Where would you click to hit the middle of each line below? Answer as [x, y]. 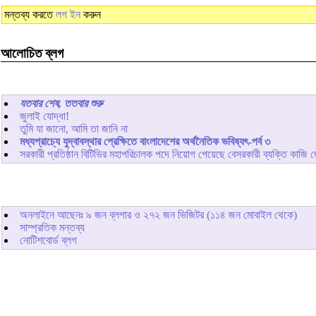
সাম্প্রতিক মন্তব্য [52, 228]
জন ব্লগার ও [117, 215]
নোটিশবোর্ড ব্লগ [48, 241]
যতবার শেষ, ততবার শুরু [61, 104]
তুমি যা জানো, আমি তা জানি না [74, 129]
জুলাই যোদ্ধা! [44, 116]
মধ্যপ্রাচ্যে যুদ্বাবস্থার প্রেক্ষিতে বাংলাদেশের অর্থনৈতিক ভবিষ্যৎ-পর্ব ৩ [145, 142]
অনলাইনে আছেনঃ [53, 215]
